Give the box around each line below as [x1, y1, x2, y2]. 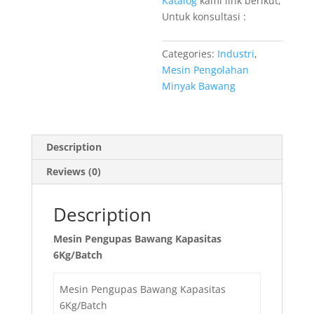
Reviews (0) [46, 165, 101, 178]
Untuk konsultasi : [162, 10, 247, 23]
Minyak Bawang [162, 79, 236, 93]
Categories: [162, 47, 218, 60]
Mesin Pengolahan [162, 63, 250, 76]
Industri [217, 47, 255, 60]
